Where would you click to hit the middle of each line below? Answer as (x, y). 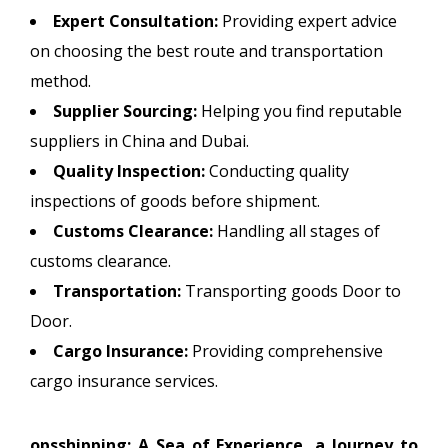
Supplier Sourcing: (125, 110)
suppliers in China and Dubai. (139, 140)
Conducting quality (277, 170)
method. (60, 80)
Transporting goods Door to (291, 290)
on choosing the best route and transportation (206, 50)
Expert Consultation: (135, 20)
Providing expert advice (307, 20)
